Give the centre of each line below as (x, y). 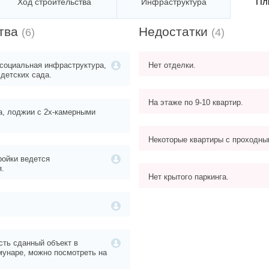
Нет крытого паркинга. (189, 177)
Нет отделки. (172, 65)
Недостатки (175, 32)
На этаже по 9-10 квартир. (196, 103)
